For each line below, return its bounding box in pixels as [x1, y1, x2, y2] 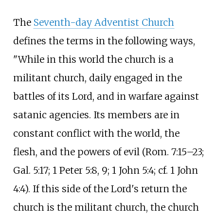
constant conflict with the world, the [13, 127, 180, 139]
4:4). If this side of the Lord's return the [13, 182, 187, 195]
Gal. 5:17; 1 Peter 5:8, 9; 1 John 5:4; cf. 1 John [13, 164, 198, 176]
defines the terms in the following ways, [13, 35, 195, 47]
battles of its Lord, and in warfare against [13, 90, 199, 102]
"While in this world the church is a [13, 53, 174, 65]
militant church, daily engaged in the [13, 72, 182, 84]
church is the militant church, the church [13, 201, 199, 213]
